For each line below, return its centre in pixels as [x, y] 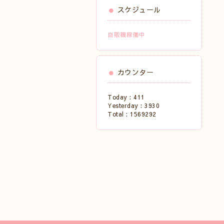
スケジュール [139, 9]
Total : [119, 114]
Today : [120, 97]
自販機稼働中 [126, 34]
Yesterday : [126, 105]
